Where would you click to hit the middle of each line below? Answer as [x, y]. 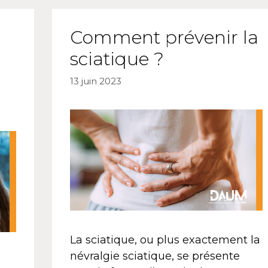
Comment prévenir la [164, 38]
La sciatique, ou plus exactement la [165, 240]
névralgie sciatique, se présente [155, 256]
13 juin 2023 [95, 81]
